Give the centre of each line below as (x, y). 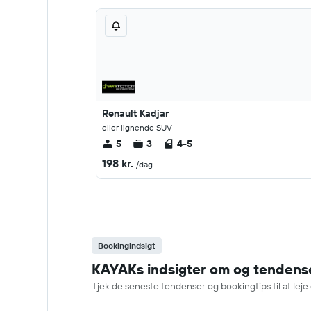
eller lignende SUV (137, 127)
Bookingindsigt (127, 245)
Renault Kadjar (135, 113)
